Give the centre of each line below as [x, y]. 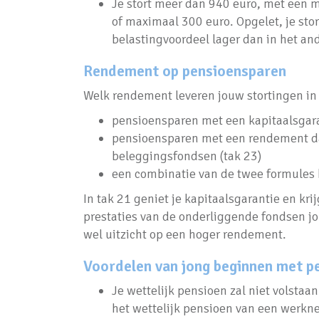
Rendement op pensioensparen [185, 71]
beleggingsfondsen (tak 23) [187, 156]
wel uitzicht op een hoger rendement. [185, 234]
